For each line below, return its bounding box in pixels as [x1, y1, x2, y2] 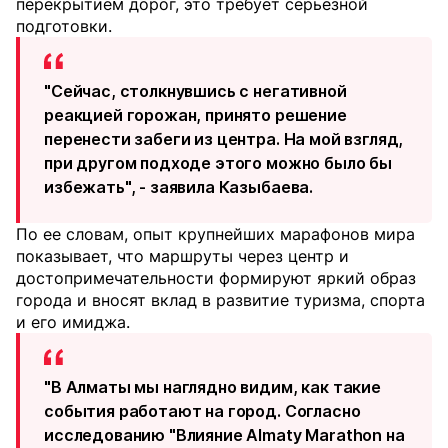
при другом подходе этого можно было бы [44, 153, 392, 174]
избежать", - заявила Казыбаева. [44, 177, 314, 198]
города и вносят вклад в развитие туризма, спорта [16, 290, 425, 311]
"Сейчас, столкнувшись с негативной [44, 81, 347, 102]
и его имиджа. [16, 312, 130, 333]
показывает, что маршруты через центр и [16, 246, 349, 267]
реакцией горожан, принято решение [44, 105, 347, 126]
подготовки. [16, 16, 112, 37]
